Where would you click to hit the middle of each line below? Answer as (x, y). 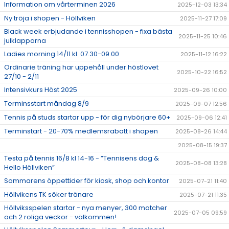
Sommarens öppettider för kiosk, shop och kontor (87, 181)
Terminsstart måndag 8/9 (47, 104)
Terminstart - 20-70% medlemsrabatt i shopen (81, 131)
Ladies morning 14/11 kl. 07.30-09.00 (62, 54)
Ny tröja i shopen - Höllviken (50, 18)
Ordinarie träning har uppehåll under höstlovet (81, 67)
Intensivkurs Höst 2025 (41, 90)
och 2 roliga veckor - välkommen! (60, 217)
